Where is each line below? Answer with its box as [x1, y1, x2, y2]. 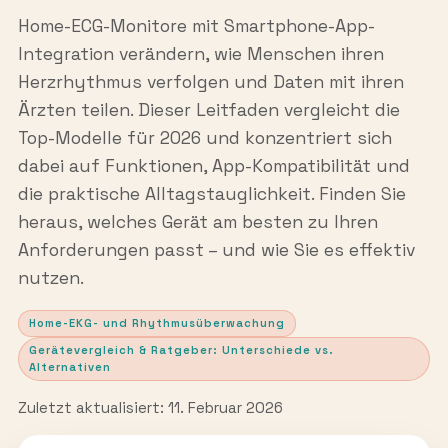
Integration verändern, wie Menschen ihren [17, 43, 384, 66]
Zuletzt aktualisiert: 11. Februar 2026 [17, 398, 283, 418]
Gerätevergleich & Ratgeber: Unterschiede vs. [28, 343, 334, 357]
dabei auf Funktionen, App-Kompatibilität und [17, 155, 410, 178]
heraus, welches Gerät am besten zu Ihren [17, 211, 378, 234]
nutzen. [17, 267, 84, 290]
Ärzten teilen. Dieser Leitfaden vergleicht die [17, 99, 400, 122]
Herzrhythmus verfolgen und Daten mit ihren [17, 71, 404, 94]
